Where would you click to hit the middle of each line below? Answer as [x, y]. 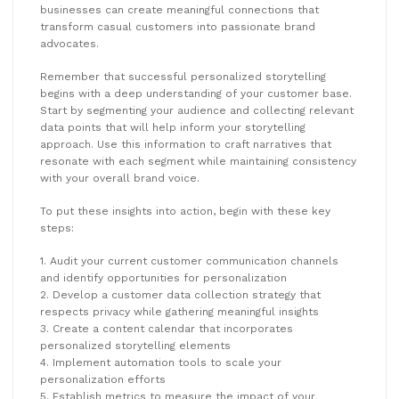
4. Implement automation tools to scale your [161, 362]
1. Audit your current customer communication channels [189, 261]
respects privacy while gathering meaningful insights [179, 311]
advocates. [69, 43]
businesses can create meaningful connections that [179, 9]
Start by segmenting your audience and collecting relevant [197, 110]
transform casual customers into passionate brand [178, 26]
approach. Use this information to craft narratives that [186, 144]
